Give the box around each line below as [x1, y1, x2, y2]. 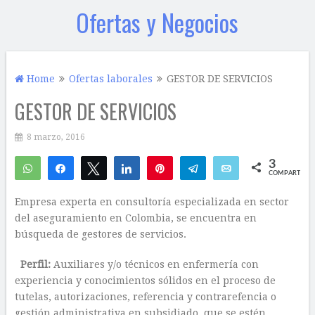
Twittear [108, 163, 144, 173]
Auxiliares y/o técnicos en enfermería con [50, 259, 259, 270]
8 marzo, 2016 [26, 132, 85, 142]
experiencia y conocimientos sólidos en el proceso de [14, 275, 276, 286]
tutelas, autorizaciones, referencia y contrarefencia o [14, 291, 276, 302]
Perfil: [20, 259, 51, 270]
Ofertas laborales [68, 73, 153, 84]
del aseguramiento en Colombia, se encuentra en [14, 212, 257, 224]
